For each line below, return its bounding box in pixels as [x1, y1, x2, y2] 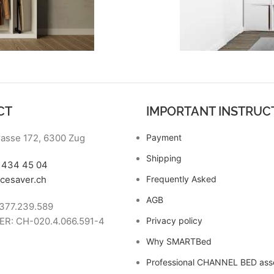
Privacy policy [146, 215, 202, 226]
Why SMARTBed [146, 236, 212, 246]
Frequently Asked [146, 174, 217, 184]
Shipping [146, 153, 182, 163]
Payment [146, 132, 182, 143]
